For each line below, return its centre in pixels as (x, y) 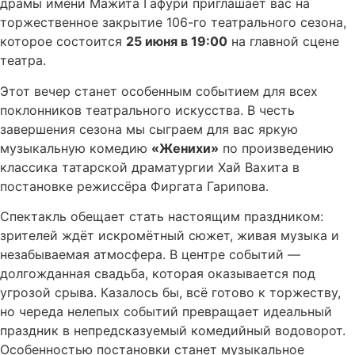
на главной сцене (283, 42)
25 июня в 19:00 (177, 42)
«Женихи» (185, 148)
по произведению (276, 148)
